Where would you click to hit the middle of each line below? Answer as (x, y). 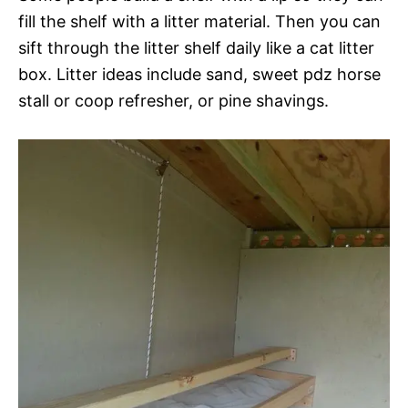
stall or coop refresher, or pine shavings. (173, 100)
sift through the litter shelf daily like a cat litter (196, 47)
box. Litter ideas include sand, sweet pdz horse (199, 74)
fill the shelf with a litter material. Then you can (199, 21)
